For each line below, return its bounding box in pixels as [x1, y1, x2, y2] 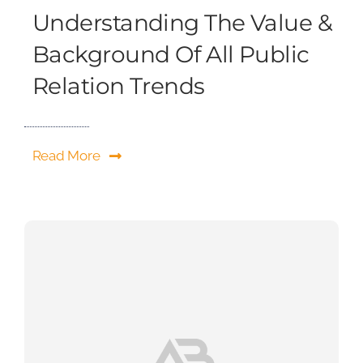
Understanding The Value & [32, 9, 332, 37]
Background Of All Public [32, 41, 310, 69]
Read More [32, 147, 100, 164]
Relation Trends [32, 72, 205, 100]
